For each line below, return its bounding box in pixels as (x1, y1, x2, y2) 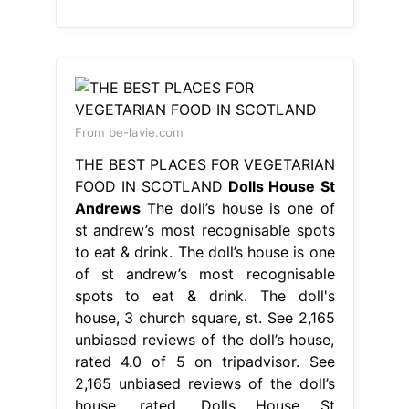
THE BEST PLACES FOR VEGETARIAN (74, 154, 335, 173)
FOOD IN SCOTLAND (74, 176, 229, 195)
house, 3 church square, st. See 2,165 (74, 308, 335, 327)
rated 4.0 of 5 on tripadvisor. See (74, 351, 335, 371)
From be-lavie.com (74, 124, 184, 140)
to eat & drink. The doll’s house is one (74, 242, 335, 261)
